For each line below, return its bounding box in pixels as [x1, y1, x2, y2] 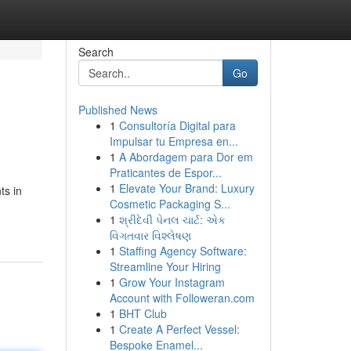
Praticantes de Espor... [109, 165, 222, 180]
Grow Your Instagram [118, 274, 225, 290]
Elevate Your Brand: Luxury [118, 180, 255, 196]
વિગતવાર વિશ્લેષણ [109, 227, 191, 243]
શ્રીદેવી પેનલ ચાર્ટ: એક [118, 212, 226, 227]
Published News [78, 102, 157, 118]
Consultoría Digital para [118, 118, 236, 133]
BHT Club [118, 306, 167, 321]
